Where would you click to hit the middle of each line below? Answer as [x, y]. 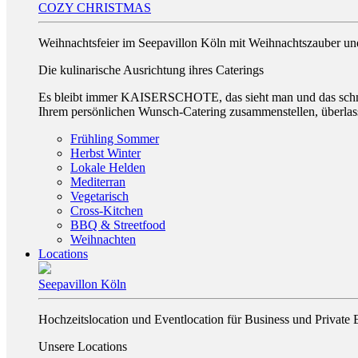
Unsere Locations [83, 346]
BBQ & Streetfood [118, 225]
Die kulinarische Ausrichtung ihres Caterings [151, 70]
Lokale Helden [108, 167]
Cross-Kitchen [107, 211]
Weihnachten [103, 239]
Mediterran [98, 182]
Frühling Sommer [115, 139]
